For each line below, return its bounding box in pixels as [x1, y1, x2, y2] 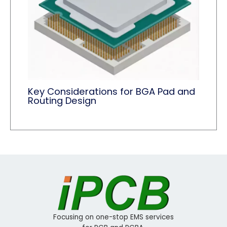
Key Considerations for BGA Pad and [28, 85, 196, 98]
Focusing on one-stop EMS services [53, 212, 174, 222]
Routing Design [28, 94, 97, 107]
